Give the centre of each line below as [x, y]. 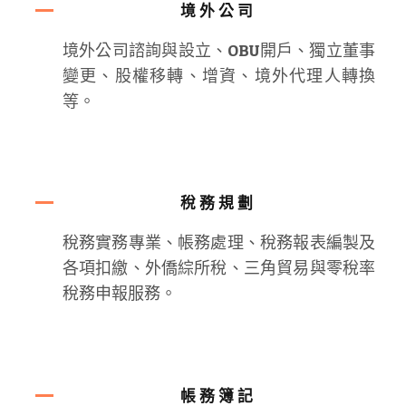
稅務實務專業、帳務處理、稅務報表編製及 [219, 244]
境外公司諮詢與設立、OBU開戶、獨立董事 [219, 51]
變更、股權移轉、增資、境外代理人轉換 [219, 76]
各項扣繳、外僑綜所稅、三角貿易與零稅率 [219, 269]
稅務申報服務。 [119, 295]
